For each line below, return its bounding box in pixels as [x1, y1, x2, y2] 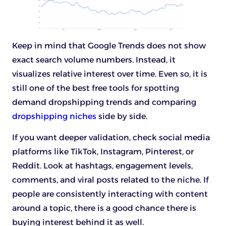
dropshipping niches [12, 111, 96, 121]
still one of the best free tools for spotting [12, 83, 179, 93]
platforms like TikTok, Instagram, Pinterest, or [12, 147, 194, 157]
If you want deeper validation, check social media [12, 133, 210, 143]
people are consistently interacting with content [12, 189, 208, 199]
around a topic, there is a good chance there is [12, 203, 196, 213]
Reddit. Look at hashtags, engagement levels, [12, 161, 193, 171]
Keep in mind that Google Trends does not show [12, 40, 206, 50]
